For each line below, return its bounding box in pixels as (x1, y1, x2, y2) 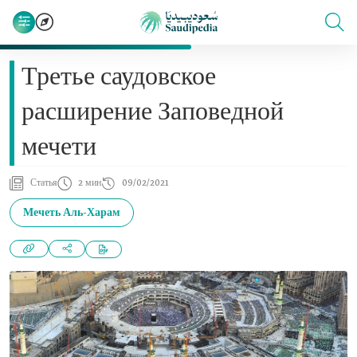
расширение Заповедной (22, 98, 284, 128)
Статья (30, 178, 57, 189)
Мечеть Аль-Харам (23, 206, 120, 220)
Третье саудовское (22, 63, 216, 93)
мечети (22, 133, 96, 163)
